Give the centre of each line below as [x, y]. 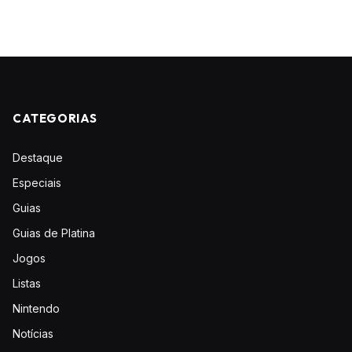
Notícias [33, 333]
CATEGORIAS [55, 118]
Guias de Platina [54, 233]
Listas [27, 283]
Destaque [38, 157]
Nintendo [36, 308]
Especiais [37, 182]
